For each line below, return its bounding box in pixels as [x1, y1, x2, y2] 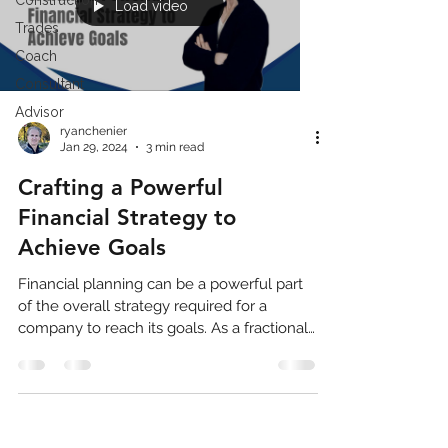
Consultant [15, 76, 84, 92]
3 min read [146, 140, 204, 155]
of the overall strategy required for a [18, 296, 267, 315]
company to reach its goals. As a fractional [18, 318, 211, 337]
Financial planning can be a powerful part [18, 274, 303, 293]
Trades [15, 20, 59, 36]
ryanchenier [60, 123, 127, 138]
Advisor [15, 104, 64, 120]
